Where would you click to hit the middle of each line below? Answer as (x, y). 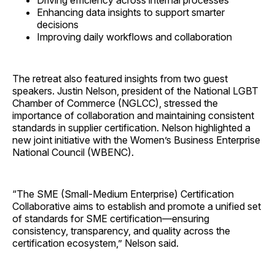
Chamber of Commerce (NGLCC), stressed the (115, 103)
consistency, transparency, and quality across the (121, 231)
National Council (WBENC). (73, 153)
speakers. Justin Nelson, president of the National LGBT (135, 91)
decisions (58, 25)
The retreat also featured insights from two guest (120, 79)
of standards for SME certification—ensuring (111, 219)
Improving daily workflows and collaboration (134, 37)
